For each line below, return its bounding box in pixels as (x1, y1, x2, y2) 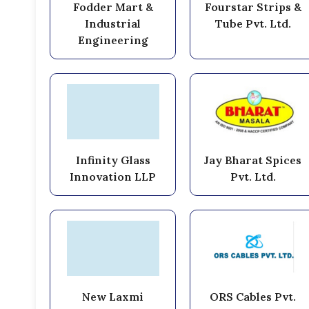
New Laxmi (82, 289, 144, 303)
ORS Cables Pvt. (210, 289, 297, 303)
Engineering (77, 32, 148, 47)
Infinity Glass (75, 152, 150, 167)
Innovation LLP (70, 169, 157, 183)
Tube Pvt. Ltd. (215, 16, 291, 30)
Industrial (85, 16, 141, 30)
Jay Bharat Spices (204, 152, 302, 167)
